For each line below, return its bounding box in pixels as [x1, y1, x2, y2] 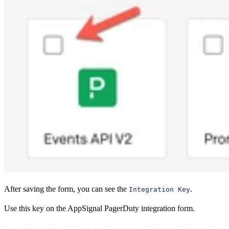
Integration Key [129, 185, 190, 193]
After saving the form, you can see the [4, 184, 129, 193]
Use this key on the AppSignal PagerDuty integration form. [4, 203, 195, 213]
